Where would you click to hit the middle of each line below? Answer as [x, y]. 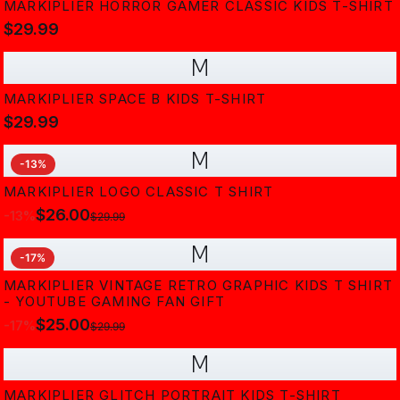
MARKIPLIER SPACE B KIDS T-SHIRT [135, 99]
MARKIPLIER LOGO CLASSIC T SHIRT [139, 192]
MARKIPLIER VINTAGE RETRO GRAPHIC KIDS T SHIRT [198, 285]
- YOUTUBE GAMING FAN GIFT [114, 301]
